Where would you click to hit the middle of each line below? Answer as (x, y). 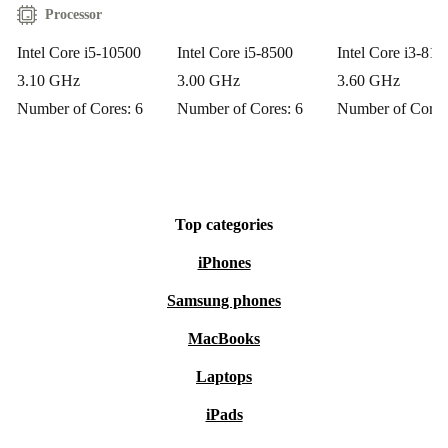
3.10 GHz (48, 81)
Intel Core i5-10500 (79, 53)
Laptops (224, 377)
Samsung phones (224, 301)
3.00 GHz (208, 81)
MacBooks (224, 339)
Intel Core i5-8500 (235, 53)
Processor (73, 15)
